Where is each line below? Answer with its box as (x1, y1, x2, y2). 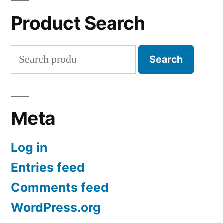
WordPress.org (11, 199, 101, 215)
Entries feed (11, 159, 85, 175)
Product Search (11, 12, 145, 35)
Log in (11, 139, 47, 155)
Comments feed (11, 179, 109, 195)
